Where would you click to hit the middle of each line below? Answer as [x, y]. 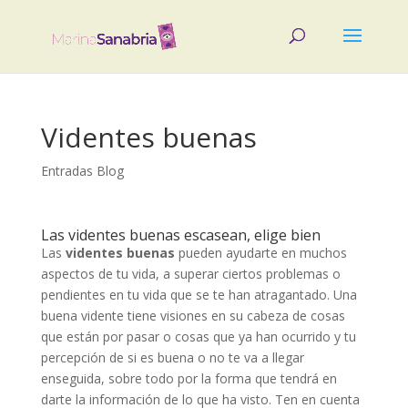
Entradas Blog [82, 171]
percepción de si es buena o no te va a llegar [172, 357]
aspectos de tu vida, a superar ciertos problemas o [190, 274]
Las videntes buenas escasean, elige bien [180, 235]
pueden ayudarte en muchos [260, 253]
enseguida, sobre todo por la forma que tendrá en [189, 378]
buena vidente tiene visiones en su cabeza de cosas [193, 316]
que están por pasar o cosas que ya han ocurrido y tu [198, 337]
